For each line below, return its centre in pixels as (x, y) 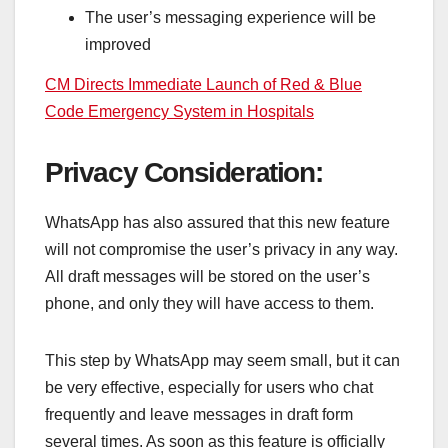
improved (118, 44)
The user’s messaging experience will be (230, 17)
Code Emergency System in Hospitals (179, 111)
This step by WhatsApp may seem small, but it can (222, 360)
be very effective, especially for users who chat (209, 387)
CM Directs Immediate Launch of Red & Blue (203, 84)
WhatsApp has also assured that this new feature (217, 222)
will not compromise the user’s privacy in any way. (221, 249)
